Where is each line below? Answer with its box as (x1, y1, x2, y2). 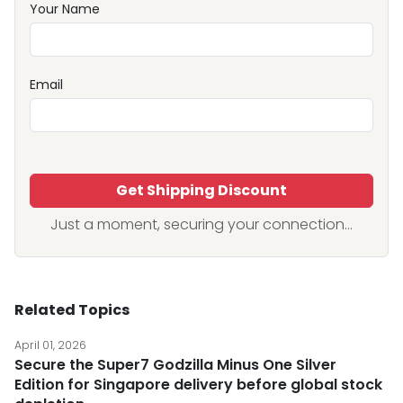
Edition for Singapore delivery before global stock (14, 374, 382, 396)
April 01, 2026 (14, 337, 86, 354)
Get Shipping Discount (116, 180, 287, 201)
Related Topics (14, 300, 130, 321)
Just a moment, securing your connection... (50, 214, 353, 236)
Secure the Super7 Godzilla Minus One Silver (14, 354, 336, 376)
